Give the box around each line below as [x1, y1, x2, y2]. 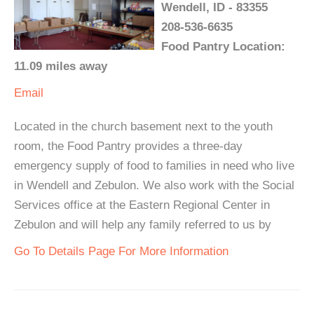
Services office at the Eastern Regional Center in [14, 198, 270, 212]
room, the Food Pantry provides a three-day [14, 139, 243, 153]
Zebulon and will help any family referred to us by [14, 218, 271, 231]
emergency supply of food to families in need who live [14, 159, 294, 172]
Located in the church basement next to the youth [14, 120, 273, 133]
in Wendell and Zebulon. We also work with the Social [14, 179, 294, 192]
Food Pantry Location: [161, 40, 285, 53]
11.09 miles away [14, 60, 107, 73]
